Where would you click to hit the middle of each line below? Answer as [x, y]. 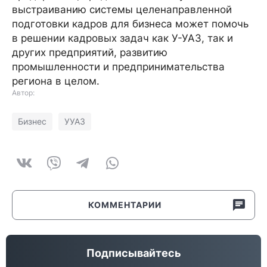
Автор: [23, 93]
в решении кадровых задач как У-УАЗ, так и [122, 38]
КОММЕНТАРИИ [125, 205]
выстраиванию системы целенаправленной [122, 10]
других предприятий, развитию [90, 52]
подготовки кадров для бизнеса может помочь [130, 24]
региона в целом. [56, 81]
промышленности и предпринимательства [118, 67]
